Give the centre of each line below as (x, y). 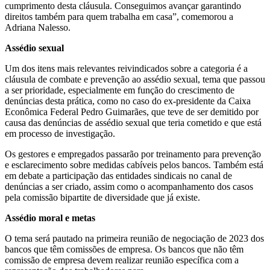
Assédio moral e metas (50, 218)
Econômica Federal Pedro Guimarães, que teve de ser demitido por (132, 111)
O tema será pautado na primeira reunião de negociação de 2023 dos (134, 238)
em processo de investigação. (60, 133)
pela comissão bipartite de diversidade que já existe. (102, 197)
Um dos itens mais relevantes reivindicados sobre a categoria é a (126, 68)
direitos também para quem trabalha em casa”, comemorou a (119, 16)
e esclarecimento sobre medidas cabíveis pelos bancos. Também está (134, 165)
